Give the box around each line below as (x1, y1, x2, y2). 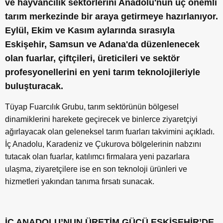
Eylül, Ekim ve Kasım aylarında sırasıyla (5, 25, 175, 36)
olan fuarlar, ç (5, 53, 63, 64)
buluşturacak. (5, 81, 63, 92)
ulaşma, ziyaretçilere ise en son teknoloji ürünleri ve (5, 165, 187, 174)
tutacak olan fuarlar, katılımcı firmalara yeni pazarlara (5, 152, 190, 161)
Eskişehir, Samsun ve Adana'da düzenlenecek (5, 39, 200, 50)
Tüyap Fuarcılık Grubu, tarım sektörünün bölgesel (5, 103, 179, 111)
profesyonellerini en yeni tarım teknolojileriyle (5, 67, 200, 78)
